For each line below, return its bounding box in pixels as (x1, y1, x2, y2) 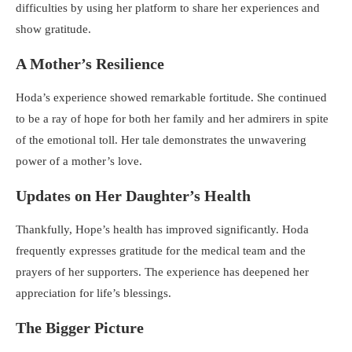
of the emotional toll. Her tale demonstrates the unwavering (16, 133, 306, 146)
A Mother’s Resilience (16, 54, 164, 72)
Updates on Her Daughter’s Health (16, 186, 251, 204)
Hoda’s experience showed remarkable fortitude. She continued (16, 90, 327, 104)
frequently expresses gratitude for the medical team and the (16, 244, 306, 257)
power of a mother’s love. (16, 154, 142, 167)
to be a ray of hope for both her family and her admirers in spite (16, 112, 328, 125)
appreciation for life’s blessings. (16, 286, 171, 299)
